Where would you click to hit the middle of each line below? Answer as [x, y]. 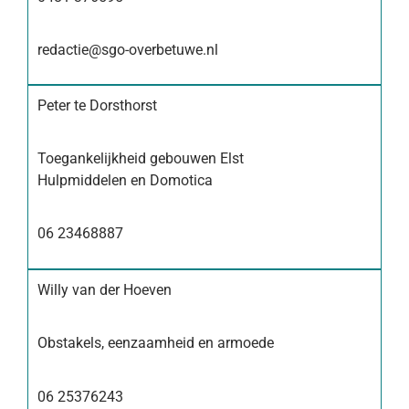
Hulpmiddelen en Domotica [125, 180]
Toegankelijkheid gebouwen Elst [141, 158]
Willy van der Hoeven [105, 289]
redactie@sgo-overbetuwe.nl [128, 50]
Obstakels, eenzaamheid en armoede [156, 343]
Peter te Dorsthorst [97, 105]
